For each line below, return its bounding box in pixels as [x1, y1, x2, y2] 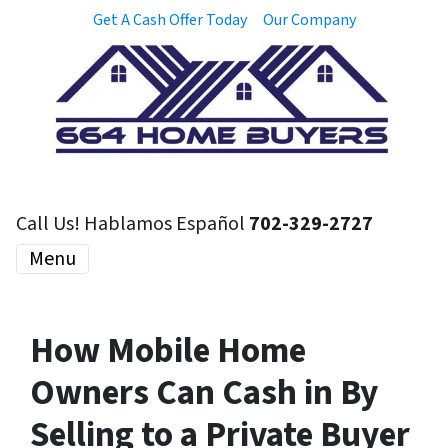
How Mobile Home [30, 326, 306, 376]
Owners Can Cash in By [30, 368, 378, 418]
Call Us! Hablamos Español [16, 210, 249, 238]
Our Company [262, 9, 356, 31]
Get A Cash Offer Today [92, 9, 247, 31]
